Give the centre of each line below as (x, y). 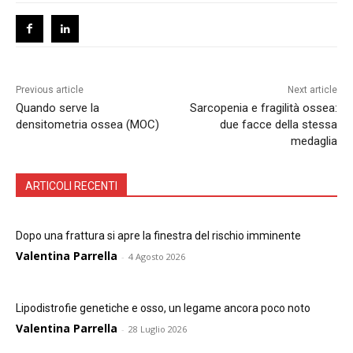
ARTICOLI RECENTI (71, 186)
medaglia (314, 141)
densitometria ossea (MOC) (87, 125)
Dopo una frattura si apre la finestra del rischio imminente (158, 236)
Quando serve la (58, 108)
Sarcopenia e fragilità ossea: (263, 108)
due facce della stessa (278, 125)
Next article (312, 90)
